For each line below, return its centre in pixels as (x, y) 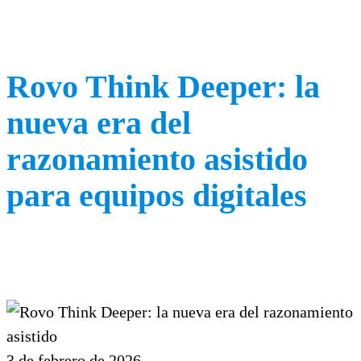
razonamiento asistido (157, 159)
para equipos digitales (157, 195)
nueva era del (99, 122)
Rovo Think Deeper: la (163, 86)
